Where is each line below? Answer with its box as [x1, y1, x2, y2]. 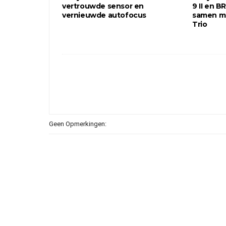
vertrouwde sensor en [62, 2, 144, 11]
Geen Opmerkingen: [49, 120, 106, 128]
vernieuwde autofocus [62, 11, 147, 20]
